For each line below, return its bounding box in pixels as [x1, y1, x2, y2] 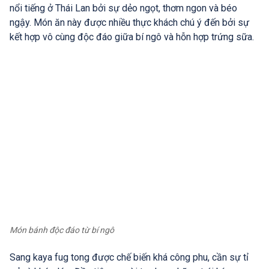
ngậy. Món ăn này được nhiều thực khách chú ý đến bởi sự [10, 16, 249, 28]
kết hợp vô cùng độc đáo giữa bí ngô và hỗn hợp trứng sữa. [10, 31, 254, 43]
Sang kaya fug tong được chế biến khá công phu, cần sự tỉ [10, 252, 249, 264]
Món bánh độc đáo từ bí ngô [10, 225, 114, 235]
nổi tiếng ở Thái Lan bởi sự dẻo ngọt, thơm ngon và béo [10, 2, 237, 14]
